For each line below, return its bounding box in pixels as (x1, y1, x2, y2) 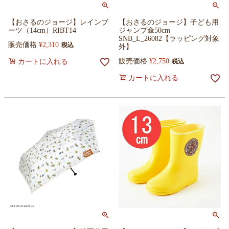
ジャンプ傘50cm (119, 27, 170, 34)
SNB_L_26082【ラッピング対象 (119, 35, 219, 42)
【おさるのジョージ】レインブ (8, 18, 108, 26)
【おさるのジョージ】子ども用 (119, 18, 219, 26)
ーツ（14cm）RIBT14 (8, 27, 76, 34)
